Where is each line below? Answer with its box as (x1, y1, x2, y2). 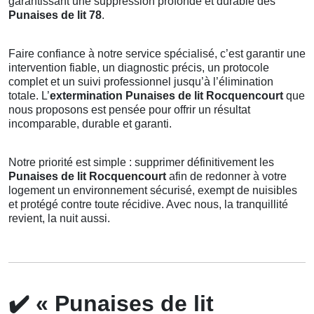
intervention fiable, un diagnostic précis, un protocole (8, 62, 269, 74)
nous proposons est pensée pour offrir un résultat (8, 104, 250, 116)
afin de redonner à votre (166, 170, 287, 183)
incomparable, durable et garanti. (8, 118, 172, 130)
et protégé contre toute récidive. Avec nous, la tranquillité (8, 198, 288, 211)
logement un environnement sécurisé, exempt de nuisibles (8, 184, 297, 197)
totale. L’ (8, 90, 50, 102)
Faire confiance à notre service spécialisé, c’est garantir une (8, 48, 306, 60)
